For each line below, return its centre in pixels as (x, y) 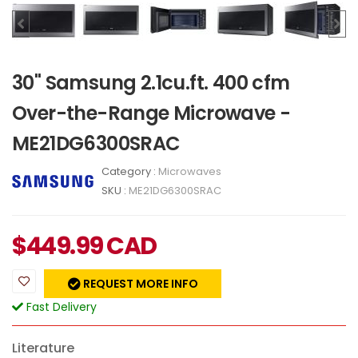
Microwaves (190, 171)
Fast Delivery (60, 306)
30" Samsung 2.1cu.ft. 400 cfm (151, 82)
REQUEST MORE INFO (139, 283)
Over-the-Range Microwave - (151, 113)
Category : (130, 171)
